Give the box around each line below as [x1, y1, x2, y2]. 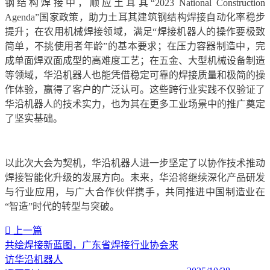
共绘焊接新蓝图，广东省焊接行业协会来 [5, 239, 178, 250]
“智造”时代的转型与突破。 [5, 201, 119, 212]
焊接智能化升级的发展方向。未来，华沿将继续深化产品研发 [5, 172, 265, 183]
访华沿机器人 [5, 254, 63, 265]
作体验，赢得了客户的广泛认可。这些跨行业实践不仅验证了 [5, 84, 265, 95]
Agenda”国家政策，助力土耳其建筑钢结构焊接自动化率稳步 [5, 11, 265, 22]
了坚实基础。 [5, 113, 63, 124]
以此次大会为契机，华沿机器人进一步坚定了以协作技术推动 [5, 157, 265, 168]
